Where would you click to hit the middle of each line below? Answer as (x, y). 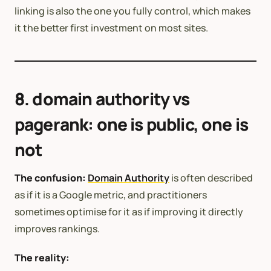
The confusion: (50, 178)
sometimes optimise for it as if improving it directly (129, 211)
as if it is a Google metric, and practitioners (111, 194)
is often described (211, 178)
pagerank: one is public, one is (131, 124)
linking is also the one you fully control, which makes (132, 11)
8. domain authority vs (102, 98)
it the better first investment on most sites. (111, 28)
